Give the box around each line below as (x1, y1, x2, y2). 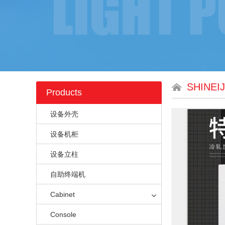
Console (50, 210, 76, 218)
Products (46, 87, 82, 97)
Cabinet (50, 190, 75, 198)
